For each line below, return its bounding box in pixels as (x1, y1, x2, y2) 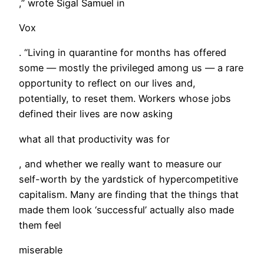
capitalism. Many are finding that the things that (19, 188, 239, 200)
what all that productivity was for (19, 133, 170, 145)
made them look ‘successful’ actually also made (19, 203, 234, 216)
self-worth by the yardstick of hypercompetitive (19, 173, 238, 185)
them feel (19, 219, 61, 231)
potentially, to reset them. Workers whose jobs (19, 93, 231, 105)
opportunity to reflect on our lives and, (19, 77, 196, 90)
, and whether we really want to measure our (19, 157, 222, 170)
